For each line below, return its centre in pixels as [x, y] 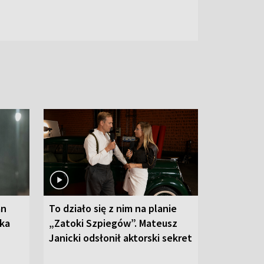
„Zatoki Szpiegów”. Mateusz [113, 223]
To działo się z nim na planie [113, 208]
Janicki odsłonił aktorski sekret [121, 237]
